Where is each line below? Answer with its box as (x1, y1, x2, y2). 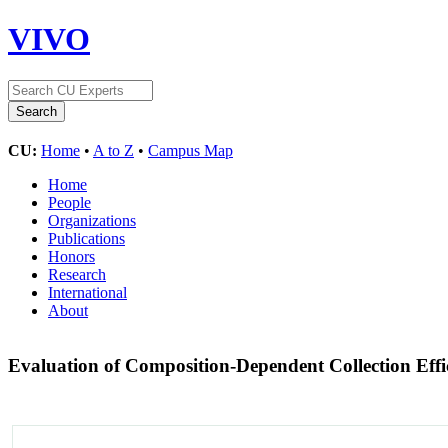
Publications (48, 229, 125, 247)
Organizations (48, 211, 136, 229)
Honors (48, 247, 95, 265)
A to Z (93, 141, 134, 159)
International (48, 283, 127, 301)
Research (48, 265, 106, 283)
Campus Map (148, 141, 233, 159)
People (48, 193, 91, 211)
